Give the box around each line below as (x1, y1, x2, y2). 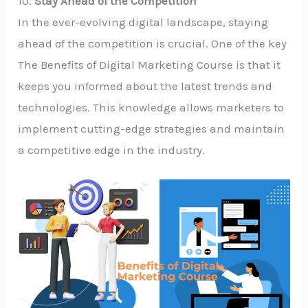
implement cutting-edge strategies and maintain (18, 121, 285, 135)
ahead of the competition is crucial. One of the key (18, 36, 287, 50)
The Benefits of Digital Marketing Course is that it (18, 57, 281, 71)
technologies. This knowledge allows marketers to (18, 100, 285, 114)
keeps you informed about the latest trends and (18, 78, 273, 93)
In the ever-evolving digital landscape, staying (18, 14, 269, 29)
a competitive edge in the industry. (18, 142, 206, 157)
